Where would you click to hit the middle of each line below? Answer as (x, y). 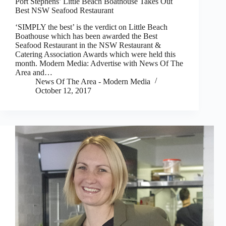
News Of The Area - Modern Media (93, 82)
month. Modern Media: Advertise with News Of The (99, 64)
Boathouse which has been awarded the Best (86, 36)
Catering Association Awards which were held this (95, 54)
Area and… (34, 73)
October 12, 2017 (63, 91)
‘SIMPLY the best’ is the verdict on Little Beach (91, 27)
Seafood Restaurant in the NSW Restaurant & (88, 45)
